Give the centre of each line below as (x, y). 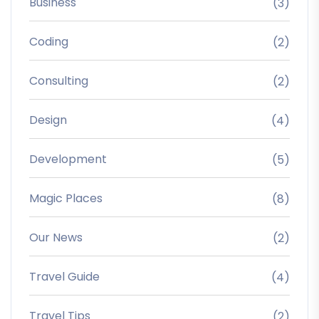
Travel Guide (64, 276)
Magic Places (66, 198)
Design (48, 120)
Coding (49, 41)
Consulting (59, 80)
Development (68, 159)
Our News (56, 237)
